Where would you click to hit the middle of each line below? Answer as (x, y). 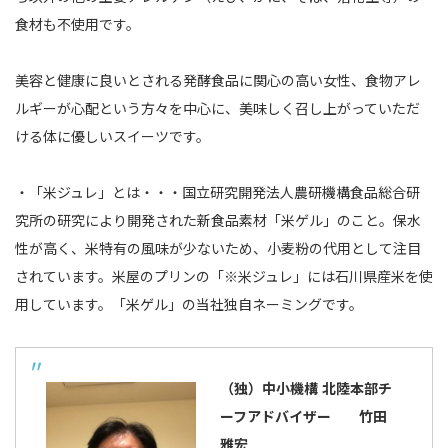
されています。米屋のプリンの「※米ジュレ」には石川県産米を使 (224, 276)
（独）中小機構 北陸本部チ (306, 388)
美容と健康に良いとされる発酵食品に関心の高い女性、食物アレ (218, 80)
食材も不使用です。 (77, 24)
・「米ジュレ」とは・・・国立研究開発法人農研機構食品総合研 (217, 192)
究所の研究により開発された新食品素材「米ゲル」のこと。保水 (218, 220)
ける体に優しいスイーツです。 (112, 136)
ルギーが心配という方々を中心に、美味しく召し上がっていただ (217, 108)
